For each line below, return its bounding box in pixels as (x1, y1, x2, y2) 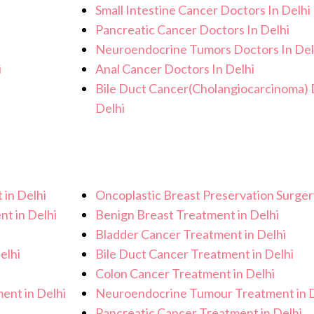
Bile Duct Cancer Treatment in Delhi (95, 246, 294, 262)
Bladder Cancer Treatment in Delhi (95, 226, 286, 243)
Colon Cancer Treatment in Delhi (95, 266, 275, 282)
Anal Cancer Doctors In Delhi (95, 61, 254, 77)
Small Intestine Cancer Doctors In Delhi (95, 2, 310, 18)
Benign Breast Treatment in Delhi (95, 207, 279, 223)
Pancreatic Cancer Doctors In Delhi (95, 22, 289, 38)
